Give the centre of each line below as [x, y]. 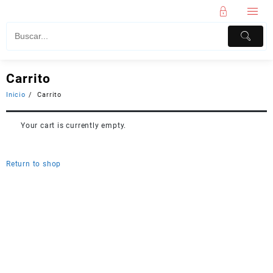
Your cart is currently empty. [74, 125]
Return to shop [34, 164]
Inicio [16, 94]
